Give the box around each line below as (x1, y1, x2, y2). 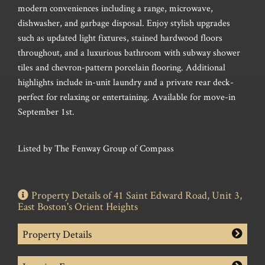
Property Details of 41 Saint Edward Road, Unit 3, (31, 188, 242, 202)
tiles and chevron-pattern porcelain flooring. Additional (18, 60, 225, 73)
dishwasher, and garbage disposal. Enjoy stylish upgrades (18, 16, 230, 29)
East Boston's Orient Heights (18, 199, 138, 213)
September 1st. (18, 105, 75, 118)
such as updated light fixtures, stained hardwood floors (18, 31, 222, 44)
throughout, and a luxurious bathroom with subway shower (18, 46, 240, 59)
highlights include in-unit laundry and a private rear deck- (18, 75, 234, 88)
